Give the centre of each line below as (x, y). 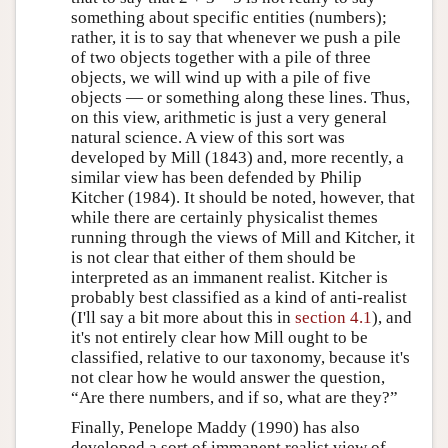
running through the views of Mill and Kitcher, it (243, 237)
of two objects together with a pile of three (221, 57)
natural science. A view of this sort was (208, 137)
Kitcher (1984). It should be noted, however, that (243, 197)
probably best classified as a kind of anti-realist (239, 297)
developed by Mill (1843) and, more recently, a (237, 157)
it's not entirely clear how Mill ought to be (219, 337)
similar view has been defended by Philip (216, 177)
